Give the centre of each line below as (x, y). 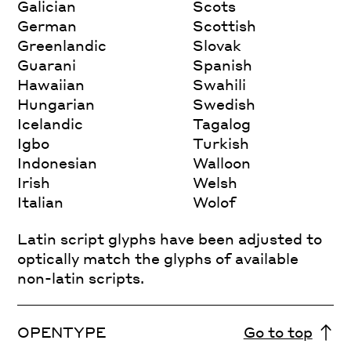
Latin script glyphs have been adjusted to (170, 238)
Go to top (278, 331)
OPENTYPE (62, 331)
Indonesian (58, 162)
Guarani (47, 64)
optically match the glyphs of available (158, 258)
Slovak (217, 45)
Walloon (222, 162)
